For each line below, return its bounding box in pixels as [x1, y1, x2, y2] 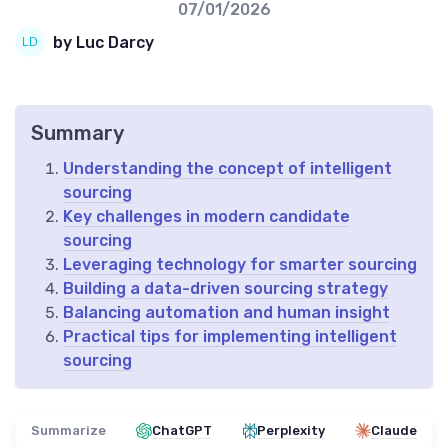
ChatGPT [152, 423, 213, 439]
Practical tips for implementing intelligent [63, 327, 397, 347]
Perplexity [256, 423, 325, 439]
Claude [370, 423, 417, 439]
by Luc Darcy [53, 32, 154, 52]
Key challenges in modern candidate [63, 207, 350, 227]
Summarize [31, 423, 106, 439]
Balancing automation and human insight [63, 303, 390, 323]
